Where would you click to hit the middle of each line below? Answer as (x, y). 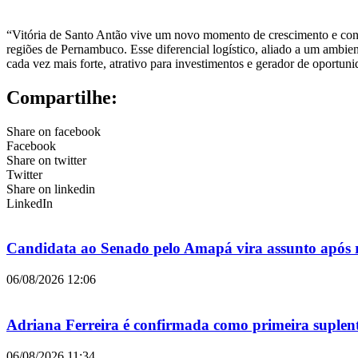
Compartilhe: (62, 97)
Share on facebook (54, 131)
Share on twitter (46, 160)
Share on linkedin (51, 189)
